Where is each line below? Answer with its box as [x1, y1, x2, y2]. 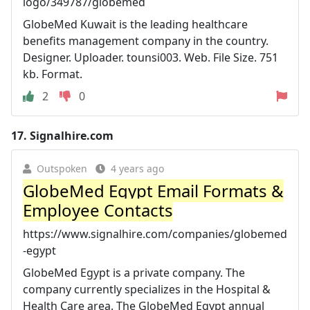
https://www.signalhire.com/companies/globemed [23, 226, 287, 241]
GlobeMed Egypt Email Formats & [23, 179, 284, 202]
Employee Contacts [23, 198, 173, 221]
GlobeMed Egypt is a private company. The [23, 264, 245, 280]
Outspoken [37, 161, 87, 175]
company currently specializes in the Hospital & [23, 281, 271, 297]
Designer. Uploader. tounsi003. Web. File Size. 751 [23, 49, 278, 65]
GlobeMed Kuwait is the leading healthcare [23, 16, 248, 32]
